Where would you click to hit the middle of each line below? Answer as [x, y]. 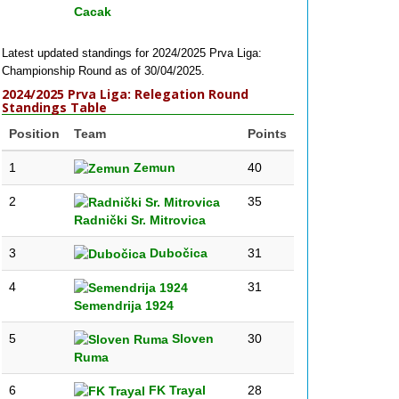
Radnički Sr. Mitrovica [140, 220]
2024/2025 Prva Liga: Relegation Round [125, 94]
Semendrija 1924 [124, 306]
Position [34, 134]
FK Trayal [175, 390]
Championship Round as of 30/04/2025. [103, 71]
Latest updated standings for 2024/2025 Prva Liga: [132, 53]
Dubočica [177, 253]
